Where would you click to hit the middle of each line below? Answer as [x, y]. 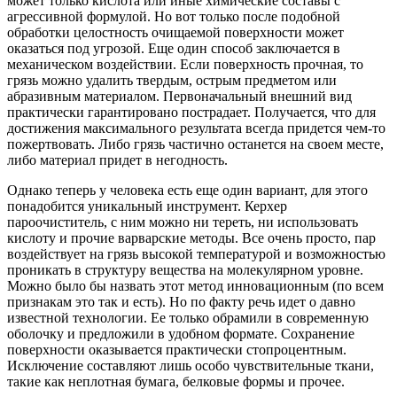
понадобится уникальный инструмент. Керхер [147, 206]
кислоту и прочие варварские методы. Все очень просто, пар [191, 237]
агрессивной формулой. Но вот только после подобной [174, 16]
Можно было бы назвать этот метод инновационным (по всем [195, 285]
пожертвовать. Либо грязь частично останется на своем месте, [195, 144]
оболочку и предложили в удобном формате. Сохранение [181, 333]
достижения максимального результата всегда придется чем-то [196, 128]
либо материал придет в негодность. [117, 160]
